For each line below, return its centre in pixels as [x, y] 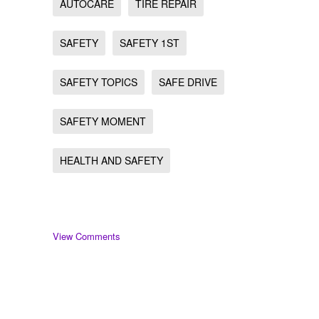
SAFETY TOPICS [99, 82]
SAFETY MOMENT [103, 121]
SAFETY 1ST [150, 43]
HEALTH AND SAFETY [111, 160]
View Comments [87, 236]
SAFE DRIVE [188, 82]
